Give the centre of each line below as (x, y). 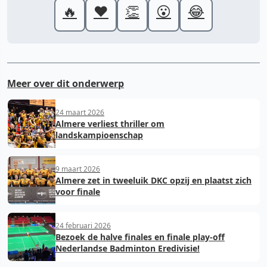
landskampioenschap (99, 135)
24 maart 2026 (80, 112)
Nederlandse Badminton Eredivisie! (128, 248)
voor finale (78, 192)
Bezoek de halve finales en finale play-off (140, 237)
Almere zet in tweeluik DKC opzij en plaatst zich (153, 180)
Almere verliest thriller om (110, 124)
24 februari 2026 (83, 226)
